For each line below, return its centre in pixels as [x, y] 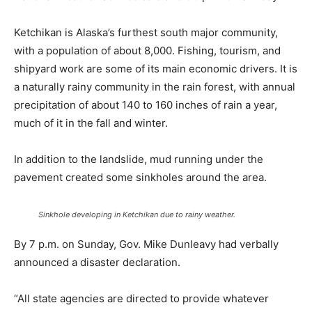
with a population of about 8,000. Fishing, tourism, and [147, 50]
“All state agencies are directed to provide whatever [141, 298]
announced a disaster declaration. [97, 262]
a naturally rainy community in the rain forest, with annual [155, 87]
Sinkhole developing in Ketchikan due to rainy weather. [137, 214]
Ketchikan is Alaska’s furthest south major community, [146, 32]
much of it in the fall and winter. [91, 123]
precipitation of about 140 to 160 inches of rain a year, [146, 105]
